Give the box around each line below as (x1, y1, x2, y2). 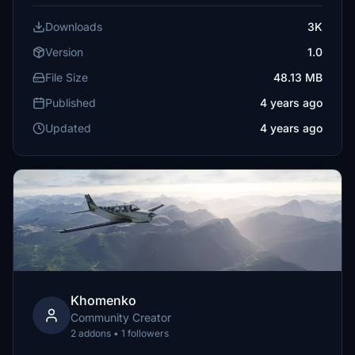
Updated (45, 121, 91, 135)
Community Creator (71, 311, 171, 324)
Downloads (45, 20, 102, 33)
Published (45, 96, 96, 109)
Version (45, 45, 83, 59)
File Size (45, 71, 88, 84)
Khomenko (71, 292, 136, 308)
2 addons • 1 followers (71, 327, 169, 339)
